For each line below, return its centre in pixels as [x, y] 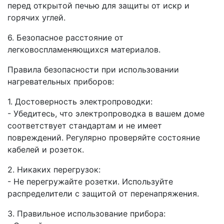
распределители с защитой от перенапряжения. [103, 194]
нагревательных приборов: [61, 82]
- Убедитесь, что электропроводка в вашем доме [106, 114]
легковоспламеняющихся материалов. [84, 50]
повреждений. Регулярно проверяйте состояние [104, 138]
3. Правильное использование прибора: [86, 214]
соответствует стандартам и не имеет [85, 126]
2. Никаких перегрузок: [54, 170]
